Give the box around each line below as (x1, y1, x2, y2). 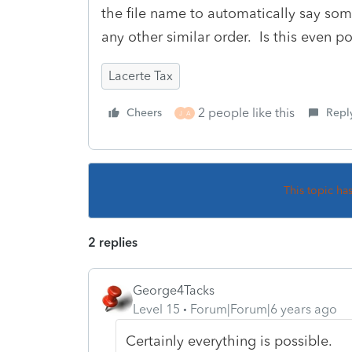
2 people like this (198, 104, 295, 120)
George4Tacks (133, 282, 214, 298)
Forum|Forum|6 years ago (190, 301, 337, 317)
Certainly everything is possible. (125, 332, 332, 350)
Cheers (126, 105, 162, 119)
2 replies (88, 234, 137, 250)
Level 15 (133, 301, 180, 317)
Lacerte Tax (108, 68, 173, 83)
